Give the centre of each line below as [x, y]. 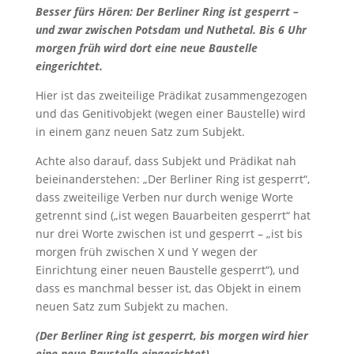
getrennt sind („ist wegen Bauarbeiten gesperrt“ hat [173, 215]
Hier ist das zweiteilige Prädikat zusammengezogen [171, 95]
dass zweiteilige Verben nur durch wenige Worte [164, 197]
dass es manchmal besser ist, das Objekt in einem [168, 288]
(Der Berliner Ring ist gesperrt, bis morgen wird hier [171, 335]
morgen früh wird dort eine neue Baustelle [146, 47]
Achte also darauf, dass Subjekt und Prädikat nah [166, 160]
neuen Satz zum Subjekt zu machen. [132, 306]
